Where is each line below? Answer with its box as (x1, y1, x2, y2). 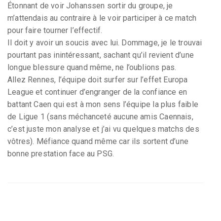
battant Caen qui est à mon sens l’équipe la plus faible (7, 99, 198, 109)
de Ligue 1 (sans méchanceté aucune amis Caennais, (7, 111, 193, 121)
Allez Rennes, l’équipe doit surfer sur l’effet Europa (7, 74, 188, 84)
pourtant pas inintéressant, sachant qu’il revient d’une (7, 50, 194, 60)
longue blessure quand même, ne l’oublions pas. (7, 62, 177, 72)
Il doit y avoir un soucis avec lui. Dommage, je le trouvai (7, 37, 202, 47)
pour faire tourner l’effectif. (7, 25, 103, 35)
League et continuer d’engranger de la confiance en (7, 87, 187, 97)
